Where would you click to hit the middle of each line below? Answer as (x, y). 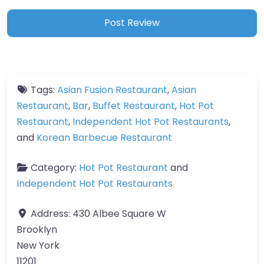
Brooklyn (37, 229)
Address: (52, 213)
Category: (55, 167)
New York (38, 245)
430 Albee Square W (119, 213)
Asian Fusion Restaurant (112, 90)
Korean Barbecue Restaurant (104, 137)
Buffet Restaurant (134, 105)
